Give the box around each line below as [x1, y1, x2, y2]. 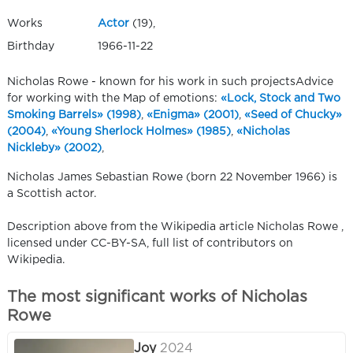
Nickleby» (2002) [7, 143, 102, 154]
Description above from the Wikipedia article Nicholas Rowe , [7, 222, 344, 232]
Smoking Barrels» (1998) [7, 110, 141, 121]
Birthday [7, 42, 54, 52]
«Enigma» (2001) [147, 110, 239, 121]
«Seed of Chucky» [244, 110, 342, 121]
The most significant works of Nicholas [7, 290, 307, 305]
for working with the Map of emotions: [7, 94, 221, 104]
